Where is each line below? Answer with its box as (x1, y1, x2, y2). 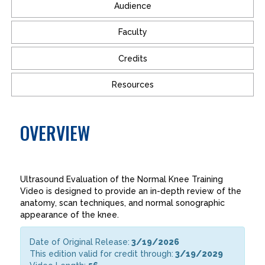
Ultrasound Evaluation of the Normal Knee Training (20, 174, 224, 184)
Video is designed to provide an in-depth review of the (20, 186, 242, 196)
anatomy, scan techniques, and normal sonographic (20, 198, 225, 208)
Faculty (118, 27, 147, 37)
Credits (118, 53, 147, 63)
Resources (111, 79, 154, 89)
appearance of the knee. (20, 209, 119, 219)
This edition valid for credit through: (30, 248, 174, 258)
